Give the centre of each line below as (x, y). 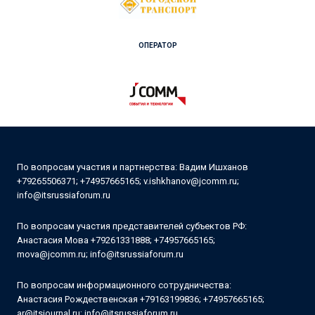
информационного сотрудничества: (153, 285)
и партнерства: (144, 167)
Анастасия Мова (53, 240)
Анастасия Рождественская (77, 299)
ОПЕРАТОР (157, 45)
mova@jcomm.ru (51, 254)
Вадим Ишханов (213, 167)
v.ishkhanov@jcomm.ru (190, 181)
